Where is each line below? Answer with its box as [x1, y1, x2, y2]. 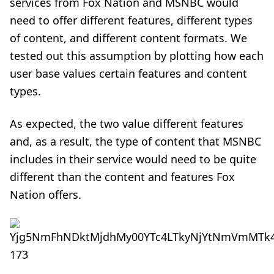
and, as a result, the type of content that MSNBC [10, 133, 261, 149]
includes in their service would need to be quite [10, 151, 256, 166]
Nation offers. [10, 187, 81, 202]
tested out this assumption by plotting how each [10, 48, 264, 63]
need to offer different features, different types [10, 12, 253, 28]
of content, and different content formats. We [10, 30, 247, 45]
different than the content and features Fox [10, 169, 235, 184]
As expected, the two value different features [10, 116, 243, 131]
